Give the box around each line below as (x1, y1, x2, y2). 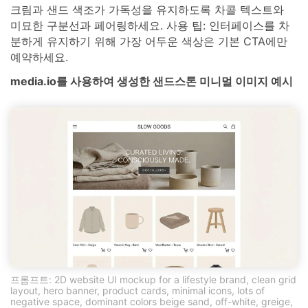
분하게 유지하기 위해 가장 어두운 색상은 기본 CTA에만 (10, 34, 287, 48)
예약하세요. (10, 49, 68, 64)
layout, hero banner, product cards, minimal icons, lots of (10, 284, 265, 296)
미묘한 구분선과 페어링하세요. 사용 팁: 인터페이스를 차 (10, 18, 289, 32)
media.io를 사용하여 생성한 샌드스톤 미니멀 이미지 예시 (10, 74, 293, 89)
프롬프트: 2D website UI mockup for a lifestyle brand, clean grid (10, 273, 296, 285)
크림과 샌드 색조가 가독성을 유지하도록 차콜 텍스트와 (10, 2, 284, 16)
